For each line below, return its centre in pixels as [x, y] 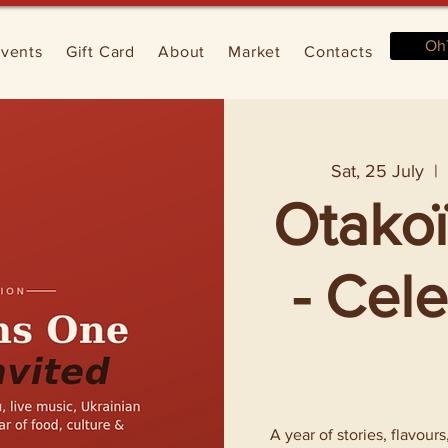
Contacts [338, 51]
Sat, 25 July [378, 171]
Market [254, 51]
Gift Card [100, 51]
